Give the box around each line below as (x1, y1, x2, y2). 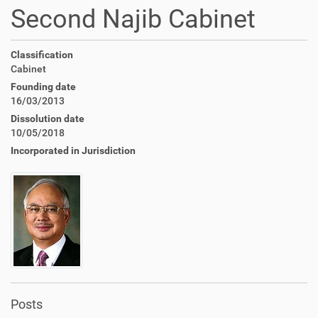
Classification (11, 49, 73, 60)
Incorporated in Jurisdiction (11, 145, 136, 156)
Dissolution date (11, 113, 84, 124)
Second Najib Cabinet (11, 4, 256, 34)
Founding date (11, 81, 76, 92)
